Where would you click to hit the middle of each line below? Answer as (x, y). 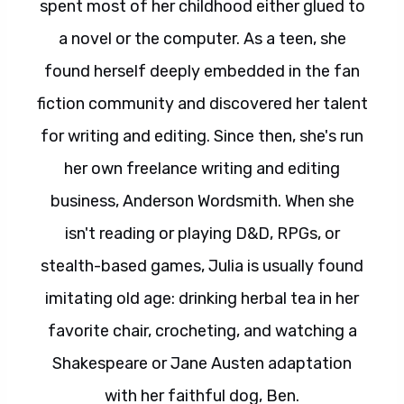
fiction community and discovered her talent (202, 104)
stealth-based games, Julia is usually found (202, 266)
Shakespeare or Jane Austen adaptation (202, 363)
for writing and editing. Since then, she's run (202, 136)
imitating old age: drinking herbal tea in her (202, 298)
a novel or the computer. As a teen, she (202, 39)
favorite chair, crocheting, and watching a (202, 331)
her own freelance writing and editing (202, 169)
